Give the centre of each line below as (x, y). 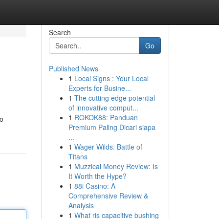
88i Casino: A (95, 186)
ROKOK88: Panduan (106, 117)
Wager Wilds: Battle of (108, 147)
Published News (73, 68)
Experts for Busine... (99, 88)
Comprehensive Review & (108, 196)
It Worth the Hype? (97, 176)
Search (60, 32)
